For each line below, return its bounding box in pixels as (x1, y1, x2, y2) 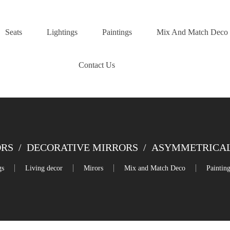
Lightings (46, 28, 78, 36)
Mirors (84, 164, 103, 172)
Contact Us (78, 61, 115, 69)
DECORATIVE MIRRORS (27, 142, 138, 154)
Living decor (25, 164, 63, 172)
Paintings (102, 28, 132, 36)
